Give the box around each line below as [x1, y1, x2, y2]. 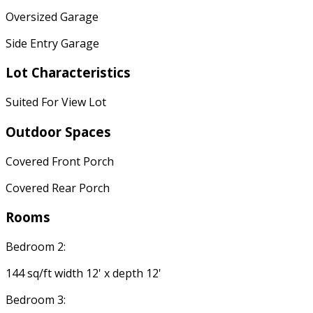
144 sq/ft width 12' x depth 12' [6, 265, 161, 281]
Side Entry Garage [6, 35, 99, 51]
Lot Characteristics [6, 64, 131, 82]
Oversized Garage [6, 8, 99, 24]
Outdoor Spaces [6, 122, 111, 140]
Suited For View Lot [6, 94, 106, 110]
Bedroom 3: [6, 292, 66, 307]
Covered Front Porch [6, 153, 114, 169]
